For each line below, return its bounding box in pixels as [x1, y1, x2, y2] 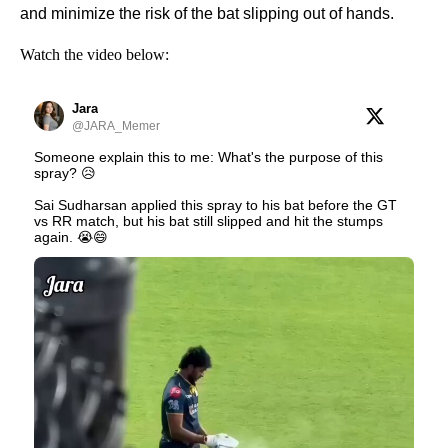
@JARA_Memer [72, 119, 160, 134]
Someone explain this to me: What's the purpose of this [34, 149, 383, 166]
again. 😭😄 [34, 229, 108, 246]
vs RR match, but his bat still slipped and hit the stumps [34, 213, 383, 230]
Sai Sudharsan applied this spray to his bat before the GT [34, 197, 397, 214]
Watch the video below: [20, 46, 169, 64]
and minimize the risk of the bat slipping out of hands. [20, 5, 394, 23]
